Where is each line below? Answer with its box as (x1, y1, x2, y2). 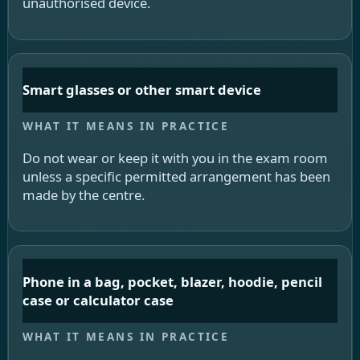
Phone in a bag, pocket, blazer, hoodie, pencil (22, 272, 322, 291)
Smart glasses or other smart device (22, 80, 261, 100)
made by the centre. (22, 185, 145, 204)
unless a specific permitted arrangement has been (22, 166, 330, 186)
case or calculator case (22, 290, 174, 309)
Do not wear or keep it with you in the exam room (22, 148, 328, 167)
